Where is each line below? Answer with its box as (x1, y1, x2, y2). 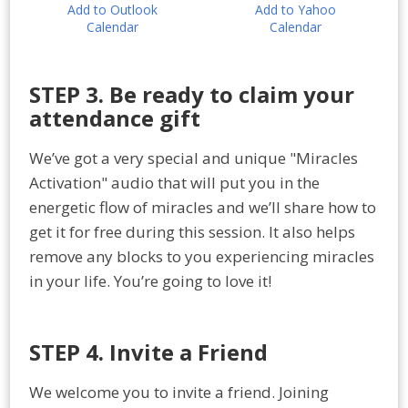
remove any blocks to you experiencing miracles (29, 245, 374, 267)
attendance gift (29, 102, 200, 133)
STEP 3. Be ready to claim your (29, 78, 354, 109)
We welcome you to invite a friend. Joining (29, 381, 329, 403)
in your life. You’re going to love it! (29, 270, 271, 291)
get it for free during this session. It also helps (29, 220, 355, 242)
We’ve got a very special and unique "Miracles (29, 147, 358, 168)
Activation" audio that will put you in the (29, 171, 320, 193)
